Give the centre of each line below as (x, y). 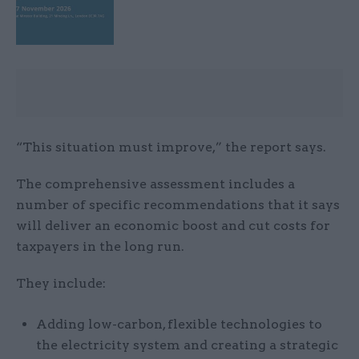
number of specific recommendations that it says (178, 204)
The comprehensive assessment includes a (155, 184)
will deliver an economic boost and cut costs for (173, 225)
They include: (61, 283)
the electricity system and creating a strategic (187, 345)
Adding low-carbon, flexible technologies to (179, 324)
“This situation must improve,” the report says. (171, 147)
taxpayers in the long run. (100, 246)
